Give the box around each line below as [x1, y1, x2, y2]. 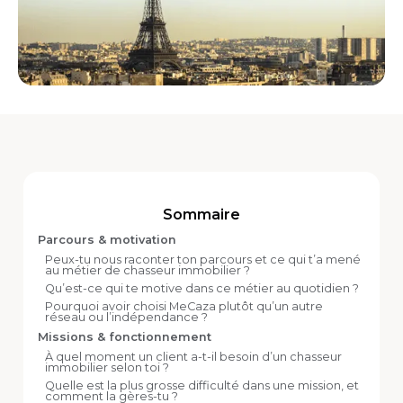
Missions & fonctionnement [38, 329, 211, 344]
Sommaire [163, 205, 240, 223]
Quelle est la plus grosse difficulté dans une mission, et [45, 378, 359, 392]
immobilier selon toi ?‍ [45, 360, 169, 374]
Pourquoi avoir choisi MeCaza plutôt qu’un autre [45, 299, 323, 313]
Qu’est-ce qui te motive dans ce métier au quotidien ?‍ [45, 281, 359, 295]
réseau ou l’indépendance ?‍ [45, 309, 208, 324]
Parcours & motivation [38, 232, 176, 246]
